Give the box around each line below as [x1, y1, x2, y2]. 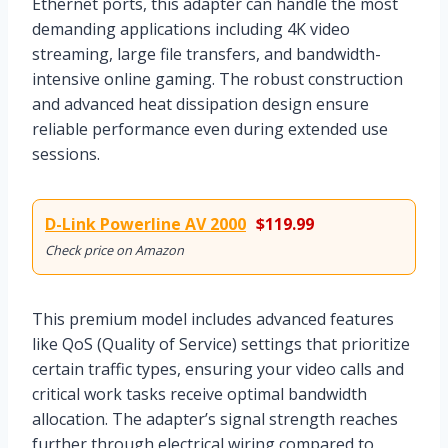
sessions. [32, 142, 100, 165]
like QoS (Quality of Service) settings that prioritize [32, 332, 410, 355]
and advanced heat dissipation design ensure [32, 92, 369, 115]
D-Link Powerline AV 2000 [45, 212, 246, 235]
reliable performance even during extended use [32, 117, 388, 140]
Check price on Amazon [45, 240, 184, 259]
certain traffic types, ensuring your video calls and [32, 357, 404, 380]
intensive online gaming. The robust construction [32, 67, 403, 90]
